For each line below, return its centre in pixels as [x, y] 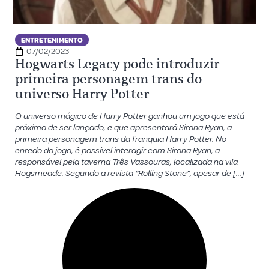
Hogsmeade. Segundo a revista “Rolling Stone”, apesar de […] [129, 173]
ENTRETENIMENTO [52, 41]
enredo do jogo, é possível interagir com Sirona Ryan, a [117, 150]
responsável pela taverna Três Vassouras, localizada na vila [126, 162]
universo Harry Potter [82, 94]
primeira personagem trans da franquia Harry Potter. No [120, 139]
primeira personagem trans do [108, 79]
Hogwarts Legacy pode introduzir [117, 64]
